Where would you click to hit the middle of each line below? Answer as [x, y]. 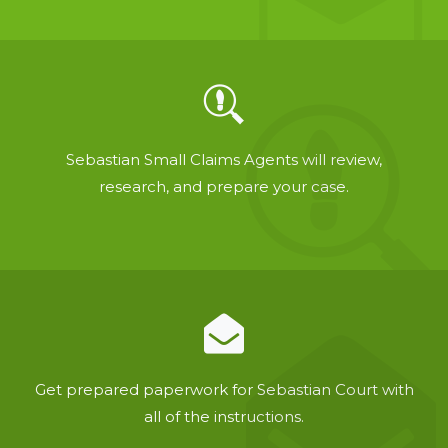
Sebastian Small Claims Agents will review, [224, 159]
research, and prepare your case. [224, 186]
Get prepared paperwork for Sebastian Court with [224, 389]
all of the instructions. [224, 416]
